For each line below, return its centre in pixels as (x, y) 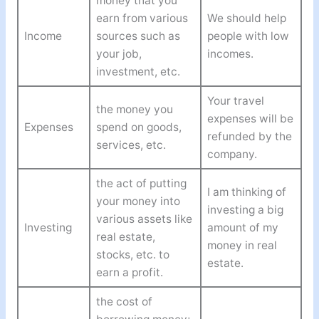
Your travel (235, 101)
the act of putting (141, 184)
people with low (248, 36)
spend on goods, (138, 127)
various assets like (144, 219)
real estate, (125, 237)
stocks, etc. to (132, 255)
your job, (119, 54)
